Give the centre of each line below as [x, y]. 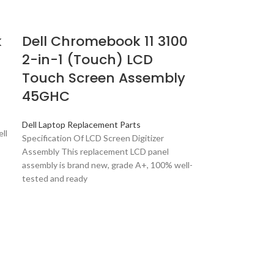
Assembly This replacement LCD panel [96, 151]
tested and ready [55, 178]
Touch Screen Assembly [104, 78]
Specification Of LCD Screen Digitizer [93, 138]
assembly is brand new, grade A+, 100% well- [108, 165]
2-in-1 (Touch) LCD [88, 60]
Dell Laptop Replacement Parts [82, 124]
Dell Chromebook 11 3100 [105, 41]
